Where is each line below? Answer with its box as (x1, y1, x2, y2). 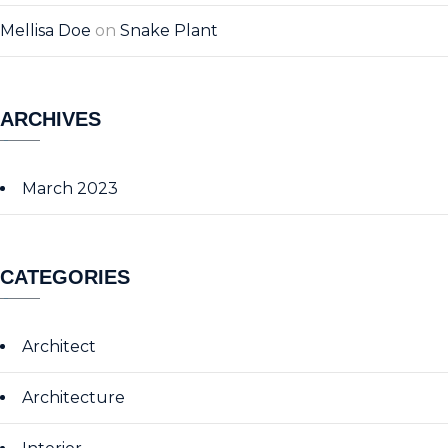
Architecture (22, 388, 125, 407)
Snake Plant (120, 21, 218, 40)
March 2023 (22, 179, 118, 198)
